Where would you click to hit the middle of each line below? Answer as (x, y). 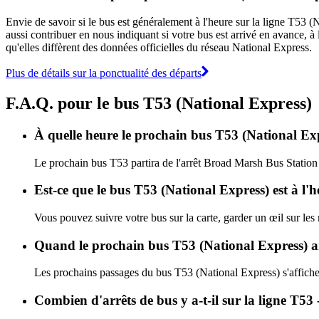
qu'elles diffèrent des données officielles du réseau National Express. (159, 47)
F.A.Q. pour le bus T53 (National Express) (159, 103)
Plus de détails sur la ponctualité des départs (104, 73)
